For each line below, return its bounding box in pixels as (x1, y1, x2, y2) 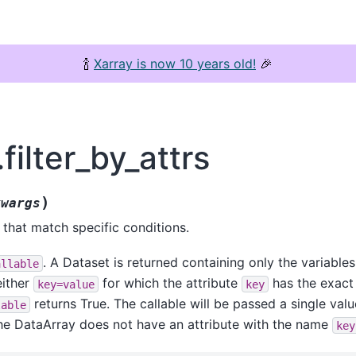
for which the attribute (98, 275, 242, 292)
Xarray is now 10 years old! (94, 56, 256, 72)
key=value (37, 277, 95, 291)
